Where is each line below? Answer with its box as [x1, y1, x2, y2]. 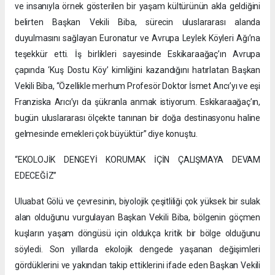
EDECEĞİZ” [15, 171, 57, 181]
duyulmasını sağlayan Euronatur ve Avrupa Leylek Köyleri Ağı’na [15, 33, 260, 44]
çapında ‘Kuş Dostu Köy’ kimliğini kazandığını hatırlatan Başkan [15, 65, 260, 76]
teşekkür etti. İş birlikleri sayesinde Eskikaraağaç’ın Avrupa [15, 49, 260, 60]
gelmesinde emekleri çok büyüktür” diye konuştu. [15, 129, 198, 139]
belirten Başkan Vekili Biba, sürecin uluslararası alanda [15, 17, 260, 28]
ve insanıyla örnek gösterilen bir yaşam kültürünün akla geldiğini [15, 1, 260, 12]
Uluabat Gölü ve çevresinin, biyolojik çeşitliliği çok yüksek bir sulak [15, 196, 260, 207]
